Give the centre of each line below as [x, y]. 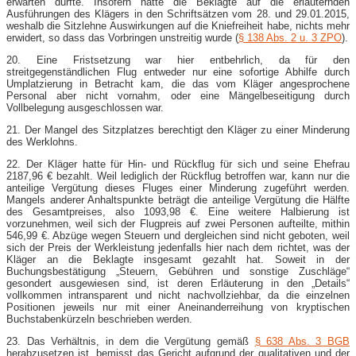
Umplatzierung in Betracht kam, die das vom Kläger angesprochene [178, 83]
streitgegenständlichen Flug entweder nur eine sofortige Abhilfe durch [178, 72]
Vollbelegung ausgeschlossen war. [85, 107]
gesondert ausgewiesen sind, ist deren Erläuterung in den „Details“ [178, 283]
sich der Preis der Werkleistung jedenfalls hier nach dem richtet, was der [178, 247]
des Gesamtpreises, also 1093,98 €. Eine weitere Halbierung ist [178, 211]
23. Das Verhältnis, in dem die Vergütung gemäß [131, 341]
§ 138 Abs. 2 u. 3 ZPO [290, 37]
